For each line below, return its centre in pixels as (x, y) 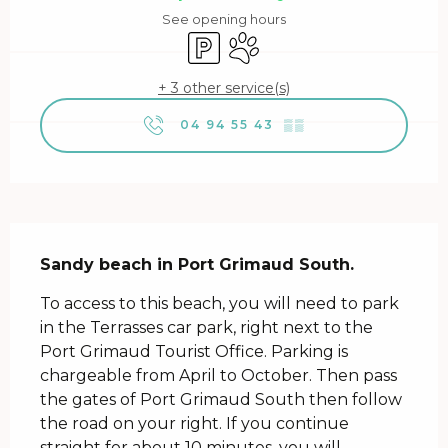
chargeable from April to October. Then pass (218, 375)
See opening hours (224, 20)
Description (64, 236)
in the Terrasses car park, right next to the (206, 327)
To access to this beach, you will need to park (219, 303)
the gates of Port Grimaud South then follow (221, 399)
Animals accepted (295, 39)
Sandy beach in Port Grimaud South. (197, 264)
